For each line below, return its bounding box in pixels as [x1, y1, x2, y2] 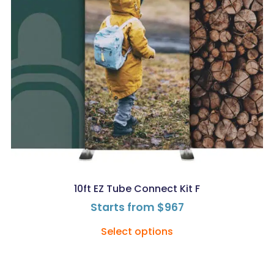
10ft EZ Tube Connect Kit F [74, 182, 200, 196]
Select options [101, 224, 173, 239]
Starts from [90, 200, 157, 215]
